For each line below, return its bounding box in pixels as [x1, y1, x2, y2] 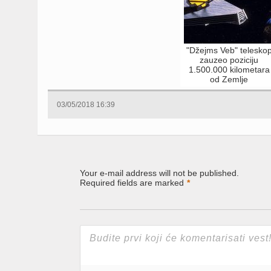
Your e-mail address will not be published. [80, 168, 239, 178]
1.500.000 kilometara [188, 64, 270, 74]
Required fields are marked [80, 177, 184, 188]
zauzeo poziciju [200, 54, 259, 65]
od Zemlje [210, 74, 249, 84]
